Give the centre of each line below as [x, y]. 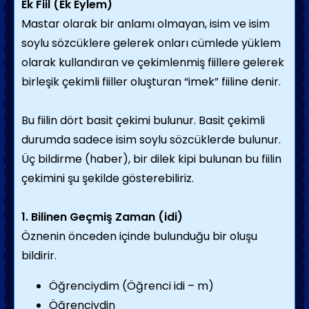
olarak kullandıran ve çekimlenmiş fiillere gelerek [153, 62]
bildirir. [39, 256]
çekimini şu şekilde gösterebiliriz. [108, 178]
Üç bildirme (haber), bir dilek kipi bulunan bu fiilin [151, 159]
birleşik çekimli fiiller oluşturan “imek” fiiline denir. [151, 82]
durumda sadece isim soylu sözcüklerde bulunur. [151, 140]
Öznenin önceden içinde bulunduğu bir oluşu [139, 236]
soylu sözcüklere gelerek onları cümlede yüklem [151, 43]
